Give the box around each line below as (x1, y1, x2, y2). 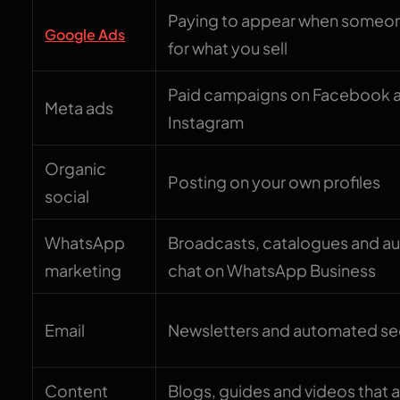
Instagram (168, 112, 245, 133)
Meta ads (45, 97, 114, 119)
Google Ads (45, 25, 126, 45)
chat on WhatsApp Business (168, 260, 377, 281)
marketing (45, 260, 122, 281)
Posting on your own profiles (168, 171, 381, 193)
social (45, 186, 90, 207)
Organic (45, 158, 107, 179)
